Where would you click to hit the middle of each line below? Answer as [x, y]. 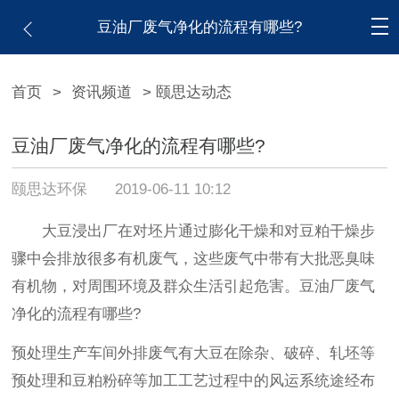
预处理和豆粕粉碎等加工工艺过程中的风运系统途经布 [194, 381]
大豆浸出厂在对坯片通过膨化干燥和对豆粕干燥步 [194, 232]
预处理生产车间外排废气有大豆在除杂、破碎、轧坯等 [194, 354]
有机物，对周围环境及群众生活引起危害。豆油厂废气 [194, 287]
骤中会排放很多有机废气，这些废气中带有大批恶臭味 [194, 259]
